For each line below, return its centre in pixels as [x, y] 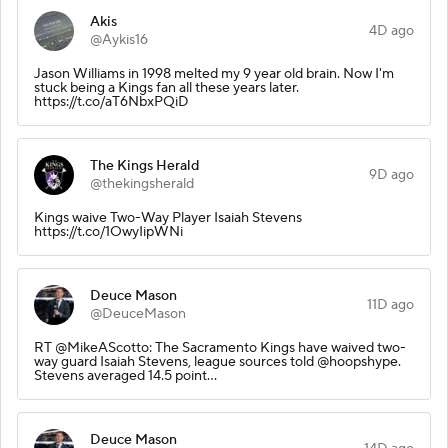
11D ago [390, 304]
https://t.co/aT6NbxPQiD [111, 101]
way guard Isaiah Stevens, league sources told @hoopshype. [217, 361]
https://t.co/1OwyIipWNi [108, 231]
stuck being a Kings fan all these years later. [166, 87]
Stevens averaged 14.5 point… [125, 375]
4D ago [391, 30]
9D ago [391, 174]
